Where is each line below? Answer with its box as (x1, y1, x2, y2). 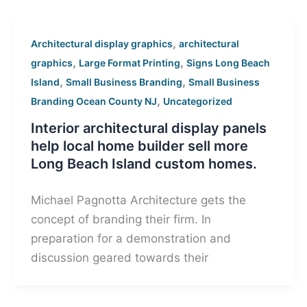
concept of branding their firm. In (31, 212, 212, 227)
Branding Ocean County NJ (31, 95, 158, 107)
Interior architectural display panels (31, 120, 267, 137)
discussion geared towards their (31, 251, 209, 265)
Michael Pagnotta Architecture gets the (31, 193, 247, 208)
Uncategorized (163, 95, 233, 107)
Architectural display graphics (31, 37, 173, 49)
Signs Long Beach (186, 56, 271, 69)
